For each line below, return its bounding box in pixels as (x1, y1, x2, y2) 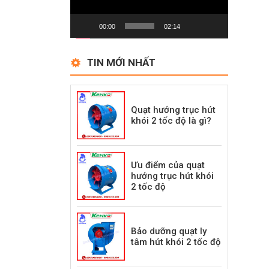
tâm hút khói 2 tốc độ (131, 237, 221, 248)
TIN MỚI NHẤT (87, 56, 156, 69)
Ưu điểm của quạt (131, 160, 205, 171)
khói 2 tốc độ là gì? (131, 115, 211, 127)
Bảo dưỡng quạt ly (131, 226, 207, 237)
